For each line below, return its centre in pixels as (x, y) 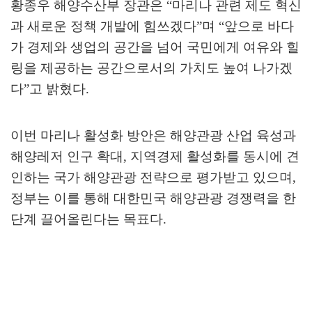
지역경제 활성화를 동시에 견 (215, 157)
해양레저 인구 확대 (67, 157)
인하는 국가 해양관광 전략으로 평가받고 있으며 (151, 178)
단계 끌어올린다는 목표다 (87, 219)
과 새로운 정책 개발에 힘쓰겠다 (103, 26)
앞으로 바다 (259, 26)
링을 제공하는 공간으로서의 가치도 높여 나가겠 (151, 68)
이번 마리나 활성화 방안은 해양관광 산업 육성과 (153, 136)
